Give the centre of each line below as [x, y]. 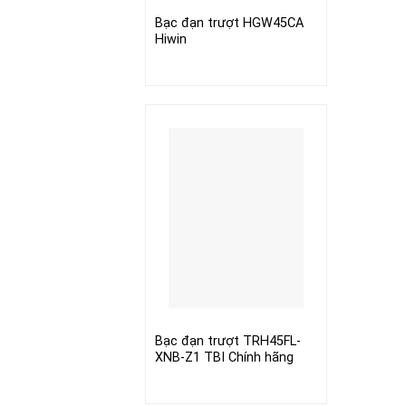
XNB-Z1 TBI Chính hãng [224, 358]
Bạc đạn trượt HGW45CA [229, 24]
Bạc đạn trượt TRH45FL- [227, 342]
